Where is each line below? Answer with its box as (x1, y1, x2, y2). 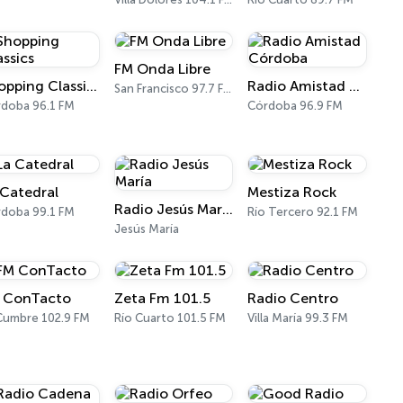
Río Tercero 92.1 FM (247, 205, 359, 219)
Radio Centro (247, 290, 339, 307)
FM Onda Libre (113, 60, 210, 77)
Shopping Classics (86, 77, 98, 94)
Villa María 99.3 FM (247, 311, 349, 325)
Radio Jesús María (221, 201, 233, 218)
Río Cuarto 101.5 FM (113, 311, 226, 325)
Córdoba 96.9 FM (247, 99, 344, 112)
